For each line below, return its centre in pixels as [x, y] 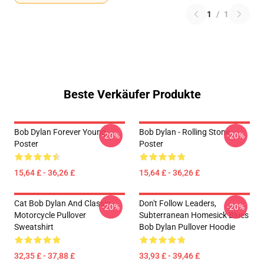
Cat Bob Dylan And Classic [62, 203]
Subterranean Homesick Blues [194, 215]
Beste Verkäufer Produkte [132, 94]
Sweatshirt [34, 227]
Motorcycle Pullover [50, 215]
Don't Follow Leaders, [178, 203]
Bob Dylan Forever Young [60, 132]
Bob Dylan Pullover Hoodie [187, 227]
